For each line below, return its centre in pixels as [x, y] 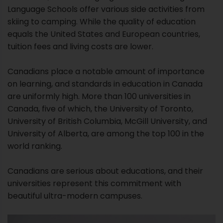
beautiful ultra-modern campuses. [75, 196]
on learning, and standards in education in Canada [105, 84]
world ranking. [35, 146]
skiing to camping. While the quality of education [102, 21]
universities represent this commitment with [94, 183]
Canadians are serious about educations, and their [105, 171]
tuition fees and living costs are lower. [80, 46]
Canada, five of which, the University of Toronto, [100, 109]
